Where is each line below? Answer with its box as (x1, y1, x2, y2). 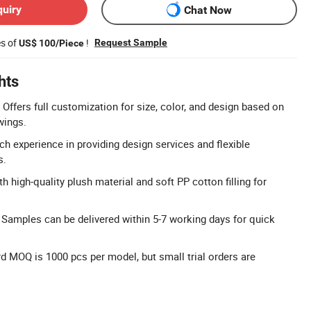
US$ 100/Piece (19, 37, 84, 49)
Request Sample (94, 37, 167, 48)
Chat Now (184, 3, 232, 17)
